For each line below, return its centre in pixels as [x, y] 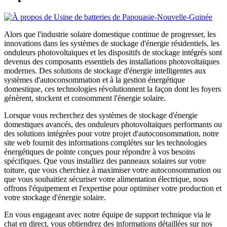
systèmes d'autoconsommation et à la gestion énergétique [94, 80]
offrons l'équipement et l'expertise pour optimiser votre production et [113, 188]
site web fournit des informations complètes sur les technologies [105, 143]
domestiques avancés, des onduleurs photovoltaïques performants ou [113, 125]
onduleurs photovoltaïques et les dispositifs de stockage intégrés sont [113, 53]
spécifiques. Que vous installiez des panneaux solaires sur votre [105, 161]
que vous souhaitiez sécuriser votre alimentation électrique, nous [106, 179]
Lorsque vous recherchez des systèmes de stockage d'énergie [101, 116]
